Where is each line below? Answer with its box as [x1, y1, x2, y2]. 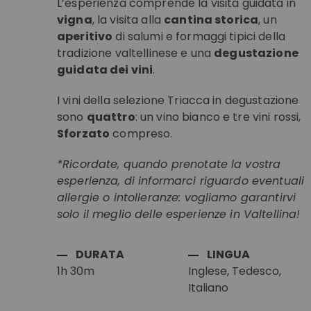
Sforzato [57, 126, 110, 142]
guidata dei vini [57, 62, 153, 78]
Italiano [188, 280, 229, 296]
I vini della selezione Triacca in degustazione [57, 92, 299, 108]
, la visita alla [92, 12, 165, 28]
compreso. [110, 126, 173, 142]
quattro [86, 109, 135, 125]
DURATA [76, 246, 124, 262]
